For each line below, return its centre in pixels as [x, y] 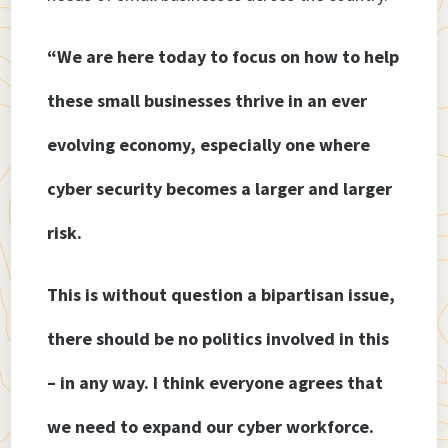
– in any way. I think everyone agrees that [215, 383]
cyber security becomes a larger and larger [220, 189]
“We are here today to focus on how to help [223, 57]
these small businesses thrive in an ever [207, 101]
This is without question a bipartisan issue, [221, 295]
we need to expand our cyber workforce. [211, 427]
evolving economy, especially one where [209, 145]
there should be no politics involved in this [218, 339]
